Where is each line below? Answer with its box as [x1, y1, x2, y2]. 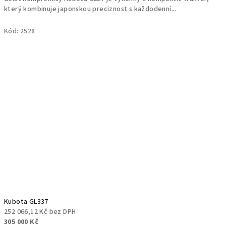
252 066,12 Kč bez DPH [4, 207, 76, 217]
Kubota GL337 [4, 197, 48, 207]
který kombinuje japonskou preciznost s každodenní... [4, 4, 177, 14]
